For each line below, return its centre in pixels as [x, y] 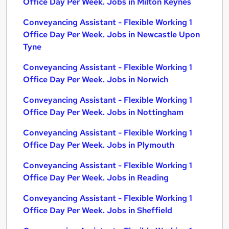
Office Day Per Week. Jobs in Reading [96, 178]
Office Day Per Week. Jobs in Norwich [96, 79]
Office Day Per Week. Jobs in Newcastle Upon [111, 35]
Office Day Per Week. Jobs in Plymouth [99, 145]
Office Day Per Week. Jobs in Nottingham [103, 112]
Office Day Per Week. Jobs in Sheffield [98, 210]
